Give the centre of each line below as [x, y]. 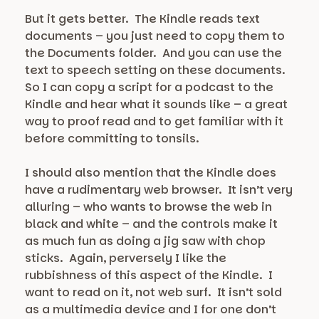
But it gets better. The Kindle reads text [142, 19]
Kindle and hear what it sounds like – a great [156, 105]
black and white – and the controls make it [151, 224]
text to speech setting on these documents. [157, 70]
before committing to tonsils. [112, 139]
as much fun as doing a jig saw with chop [145, 241]
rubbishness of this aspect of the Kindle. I [149, 276]
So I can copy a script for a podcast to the [149, 88]
